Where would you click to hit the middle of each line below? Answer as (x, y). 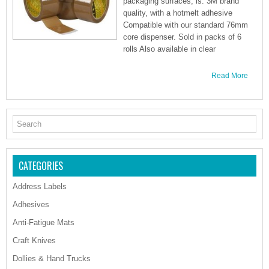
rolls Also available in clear (169, 49)
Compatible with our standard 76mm (186, 25)
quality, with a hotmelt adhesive (178, 13)
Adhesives (31, 204)
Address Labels (40, 186)
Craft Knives (34, 240)
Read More (230, 76)
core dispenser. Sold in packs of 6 (182, 37)
